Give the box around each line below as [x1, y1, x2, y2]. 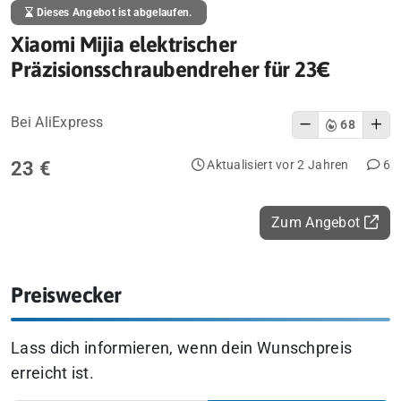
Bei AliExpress [11, 114, 104, 131]
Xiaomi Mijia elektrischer [11, 32, 237, 56]
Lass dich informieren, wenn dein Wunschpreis [11, 339, 353, 358]
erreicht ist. [11, 364, 94, 383]
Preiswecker [11, 283, 122, 307]
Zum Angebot [271, 214, 364, 231]
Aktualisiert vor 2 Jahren [203, 158, 349, 173]
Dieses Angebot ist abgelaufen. [33, 6, 192, 19]
